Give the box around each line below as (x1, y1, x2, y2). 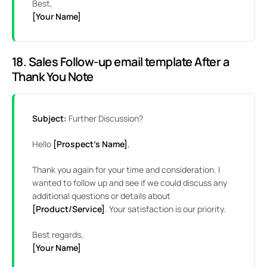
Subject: (32, 113, 67, 125)
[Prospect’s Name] (51, 138, 128, 150)
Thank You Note (12, 69, 94, 85)
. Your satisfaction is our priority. (105, 203, 226, 215)
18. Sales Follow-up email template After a (12, 54, 229, 70)
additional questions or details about (32, 190, 170, 202)
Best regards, (32, 229, 83, 241)
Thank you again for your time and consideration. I (32, 164, 220, 176)
